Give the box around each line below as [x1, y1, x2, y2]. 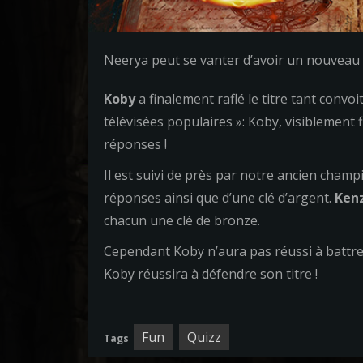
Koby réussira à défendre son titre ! [103, 265, 318, 283]
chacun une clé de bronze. [103, 211, 260, 229]
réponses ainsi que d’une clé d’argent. [103, 189, 335, 207]
